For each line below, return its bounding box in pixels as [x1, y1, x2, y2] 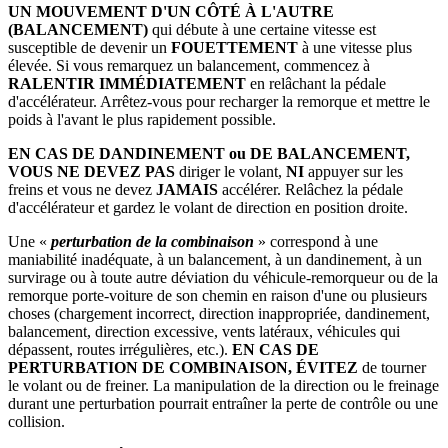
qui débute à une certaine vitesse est [148, 20, 376, 38]
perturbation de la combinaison [47, 232, 254, 250]
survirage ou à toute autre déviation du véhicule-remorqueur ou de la [8, 268, 438, 286]
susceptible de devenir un [8, 38, 171, 56]
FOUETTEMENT [171, 38, 298, 56]
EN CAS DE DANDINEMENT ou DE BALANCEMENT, [8, 144, 410, 162]
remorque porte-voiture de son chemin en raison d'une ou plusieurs [8, 286, 427, 304]
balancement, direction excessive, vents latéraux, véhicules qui [8, 322, 400, 340]
